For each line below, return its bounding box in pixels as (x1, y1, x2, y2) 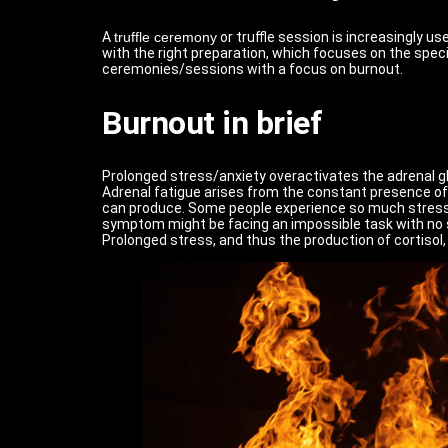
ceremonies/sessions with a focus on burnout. (102, 61, 403, 78)
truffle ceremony (114, 29, 217, 46)
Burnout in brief (102, 103, 322, 142)
